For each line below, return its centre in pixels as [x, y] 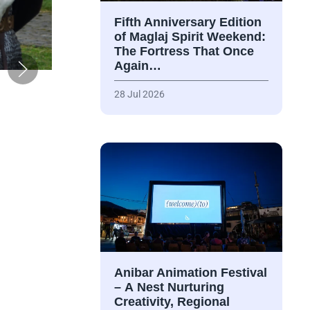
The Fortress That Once [184, 52]
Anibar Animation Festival [190, 273]
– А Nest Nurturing [169, 288]
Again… [137, 66]
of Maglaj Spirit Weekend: [190, 37]
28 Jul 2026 [139, 94]
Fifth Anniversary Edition [188, 22]
